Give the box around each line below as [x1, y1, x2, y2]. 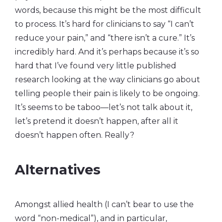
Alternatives [15, 161, 101, 178]
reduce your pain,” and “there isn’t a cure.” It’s [15, 33, 195, 43]
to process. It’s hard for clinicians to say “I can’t [15, 19, 194, 29]
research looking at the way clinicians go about [15, 74, 200, 84]
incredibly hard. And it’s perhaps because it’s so [15, 47, 199, 56]
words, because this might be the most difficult [15, 5, 201, 15]
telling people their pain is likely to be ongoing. [15, 88, 200, 98]
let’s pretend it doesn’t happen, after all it [15, 116, 178, 126]
